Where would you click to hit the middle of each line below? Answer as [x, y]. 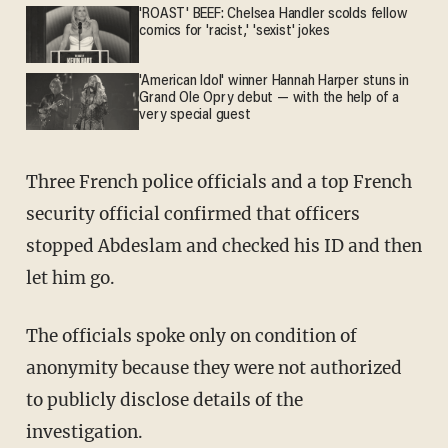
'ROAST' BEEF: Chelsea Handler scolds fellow [273, 15]
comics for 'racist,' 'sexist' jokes [235, 32]
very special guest [195, 116]
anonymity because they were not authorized [213, 368]
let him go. [70, 278]
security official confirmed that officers [192, 214]
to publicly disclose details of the [164, 400]
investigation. [84, 432]
